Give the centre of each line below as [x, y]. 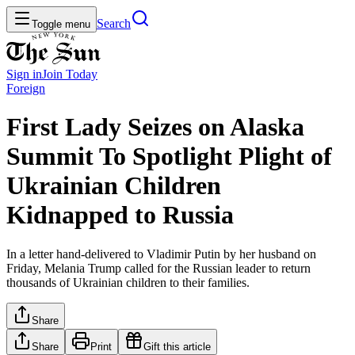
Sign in [24, 74]
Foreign [26, 88]
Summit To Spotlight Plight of [169, 157]
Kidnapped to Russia [120, 215]
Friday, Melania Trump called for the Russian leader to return [158, 268]
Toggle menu [61, 24]
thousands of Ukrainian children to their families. [128, 282]
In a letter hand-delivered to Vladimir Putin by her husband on [161, 254]
